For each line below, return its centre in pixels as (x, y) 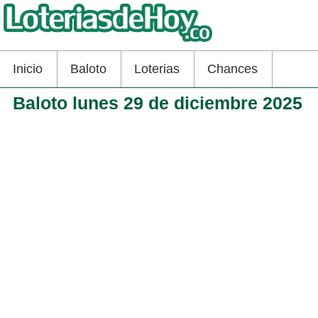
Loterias (157, 68)
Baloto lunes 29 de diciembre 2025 (157, 103)
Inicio (28, 68)
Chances (232, 68)
